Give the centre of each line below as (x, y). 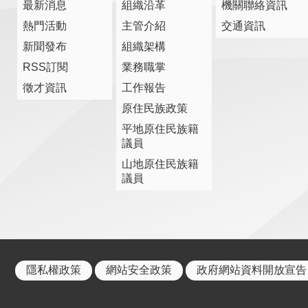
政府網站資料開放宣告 (252, 269)
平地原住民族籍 (161, 129)
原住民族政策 (155, 108)
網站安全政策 (139, 269)
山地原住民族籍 (161, 164)
